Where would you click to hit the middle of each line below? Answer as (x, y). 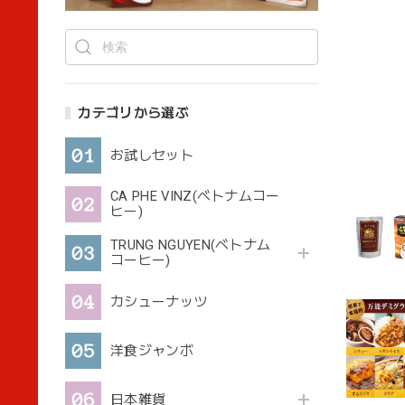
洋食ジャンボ (152, 350)
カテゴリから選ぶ (134, 113)
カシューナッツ (159, 301)
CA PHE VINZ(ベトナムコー (195, 197)
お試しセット (152, 155)
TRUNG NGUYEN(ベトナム (191, 245)
